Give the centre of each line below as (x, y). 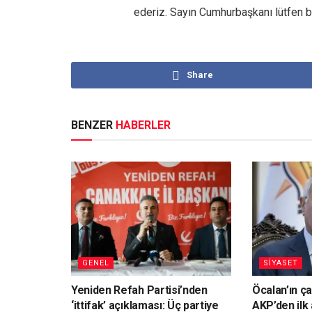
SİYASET (280, 263)
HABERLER (143, 125)
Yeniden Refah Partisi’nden (139, 290)
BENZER (93, 125)
